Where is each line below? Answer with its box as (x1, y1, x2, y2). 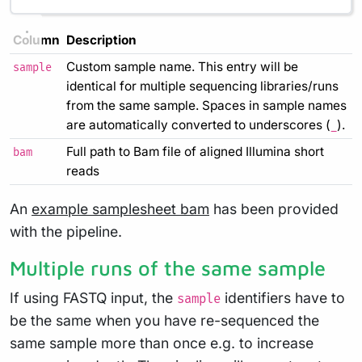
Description (66, 32, 137, 48)
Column (13, 32, 60, 48)
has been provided (209, 200, 339, 217)
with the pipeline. (10, 222, 122, 240)
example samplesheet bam (32, 200, 209, 217)
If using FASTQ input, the (10, 288, 177, 306)
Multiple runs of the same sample (10, 255, 326, 280)
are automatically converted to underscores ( (66, 116, 330, 133)
